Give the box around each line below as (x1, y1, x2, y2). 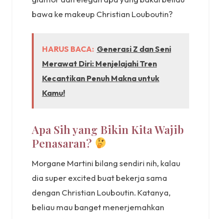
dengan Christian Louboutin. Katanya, (32, 187, 171, 198)
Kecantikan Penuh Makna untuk (42, 73, 159, 83)
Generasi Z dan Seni (96, 44, 171, 54)
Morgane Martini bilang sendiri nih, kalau (32, 158, 180, 169)
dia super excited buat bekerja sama (32, 173, 167, 183)
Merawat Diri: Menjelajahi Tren (42, 58, 157, 68)
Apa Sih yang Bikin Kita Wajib (32, 122, 184, 137)
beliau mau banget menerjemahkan (32, 202, 164, 213)
